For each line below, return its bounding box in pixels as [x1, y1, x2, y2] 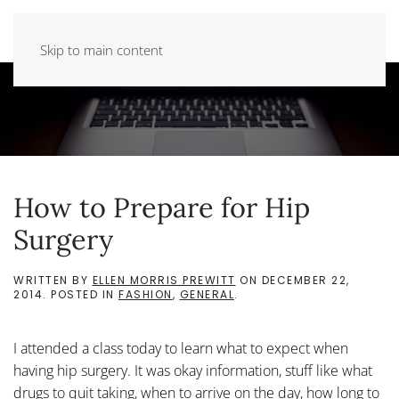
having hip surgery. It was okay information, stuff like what [13, 361, 372, 380]
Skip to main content [40, 41, 163, 59]
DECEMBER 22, [261, 273, 350, 288]
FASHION [118, 287, 173, 302]
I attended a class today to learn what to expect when [13, 338, 348, 358]
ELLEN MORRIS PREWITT [92, 273, 236, 288]
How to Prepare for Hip [13, 190, 310, 224]
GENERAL [179, 287, 234, 302]
